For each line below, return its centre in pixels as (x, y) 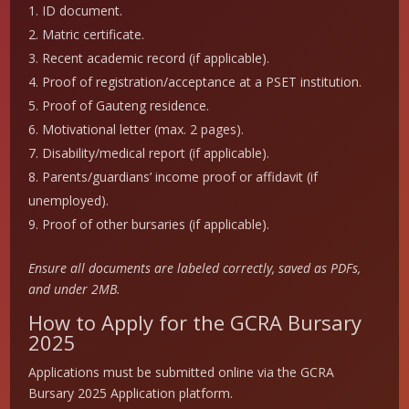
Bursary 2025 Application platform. (131, 393)
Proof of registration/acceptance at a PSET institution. (202, 82)
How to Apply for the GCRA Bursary (195, 323)
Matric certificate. (94, 35)
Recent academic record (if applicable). (156, 58)
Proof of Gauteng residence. (126, 106)
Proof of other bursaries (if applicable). (156, 225)
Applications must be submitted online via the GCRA (182, 372)
